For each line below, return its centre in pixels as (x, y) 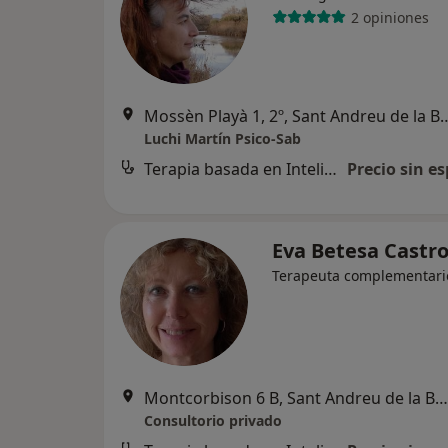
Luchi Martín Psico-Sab (222, 138)
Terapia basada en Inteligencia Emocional (330, 169)
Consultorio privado (213, 420)
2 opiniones (389, 17)
